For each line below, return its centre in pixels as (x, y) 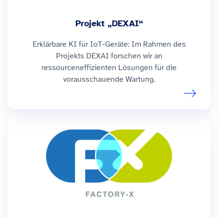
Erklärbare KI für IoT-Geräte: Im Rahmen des (109, 45)
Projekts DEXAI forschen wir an (109, 56)
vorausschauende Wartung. (109, 80)
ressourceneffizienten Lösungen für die (109, 68)
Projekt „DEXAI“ (109, 24)
